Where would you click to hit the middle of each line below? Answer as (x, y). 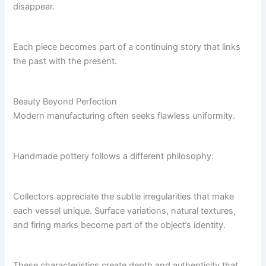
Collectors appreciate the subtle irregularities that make (124, 197)
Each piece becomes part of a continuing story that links (127, 47)
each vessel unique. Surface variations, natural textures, (125, 211)
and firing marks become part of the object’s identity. (120, 225)
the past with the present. (65, 61)
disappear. (34, 7)
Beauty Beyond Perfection (65, 102)
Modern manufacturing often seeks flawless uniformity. (124, 116)
